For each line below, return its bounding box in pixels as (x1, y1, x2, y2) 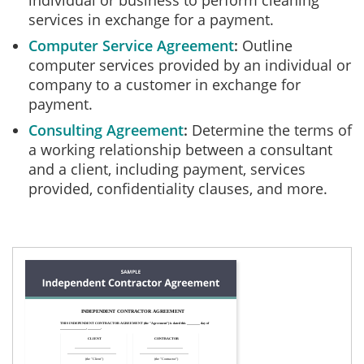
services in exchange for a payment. (28, 10, 274, 29)
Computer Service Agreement (28, 36, 234, 55)
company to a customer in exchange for (28, 75, 301, 94)
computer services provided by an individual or (28, 55, 351, 75)
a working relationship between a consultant (28, 140, 332, 159)
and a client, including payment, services (28, 159, 305, 179)
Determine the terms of (188, 120, 352, 140)
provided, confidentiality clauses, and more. (28, 179, 327, 198)
